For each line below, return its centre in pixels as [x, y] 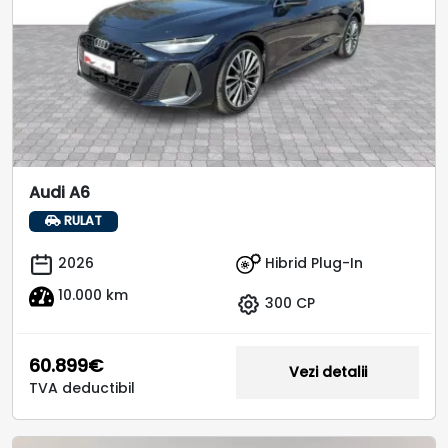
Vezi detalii [327, 371]
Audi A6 [59, 193]
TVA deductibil [82, 387]
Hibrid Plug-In [312, 262]
